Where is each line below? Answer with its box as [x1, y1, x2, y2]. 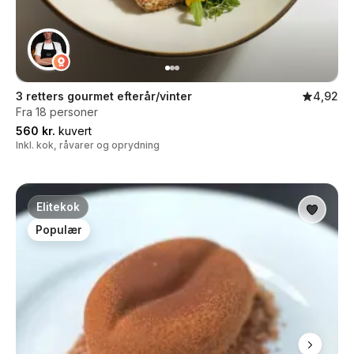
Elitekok [36, 201, 80, 213]
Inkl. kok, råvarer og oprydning [16, 139, 160, 151]
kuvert [55, 124, 92, 137]
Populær [36, 224, 82, 236]
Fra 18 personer [16, 105, 98, 119]
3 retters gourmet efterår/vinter [16, 89, 192, 103]
